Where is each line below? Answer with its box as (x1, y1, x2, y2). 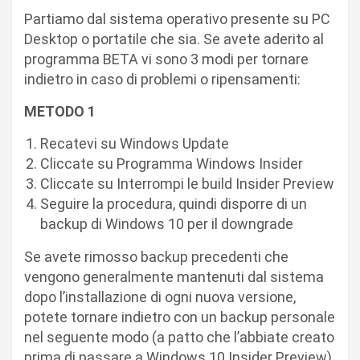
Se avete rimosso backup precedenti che (24, 248, 288, 266)
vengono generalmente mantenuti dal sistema (24, 268, 324, 286)
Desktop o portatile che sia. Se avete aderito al (24, 31, 324, 48)
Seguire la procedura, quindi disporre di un (40, 195, 307, 213)
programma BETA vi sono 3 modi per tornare (24, 51, 309, 68)
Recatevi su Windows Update (40, 135, 229, 153)
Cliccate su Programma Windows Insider (40, 155, 303, 173)
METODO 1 (24, 103, 96, 121)
